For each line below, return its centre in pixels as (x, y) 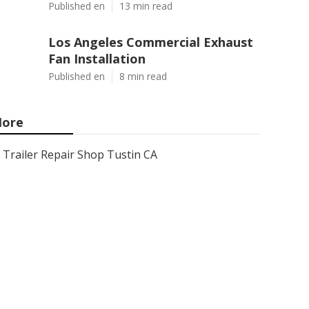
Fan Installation (97, 59)
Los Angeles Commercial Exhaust (151, 42)
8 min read (143, 76)
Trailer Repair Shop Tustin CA (80, 154)
